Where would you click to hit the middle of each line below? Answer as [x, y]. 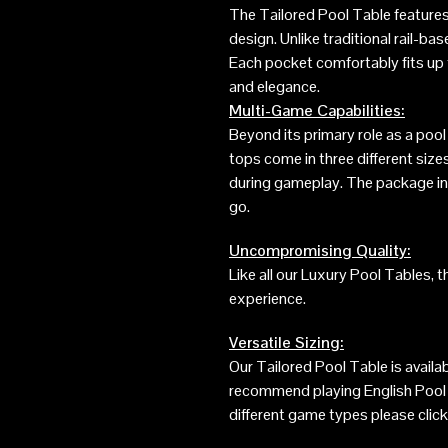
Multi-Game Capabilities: [317, 111]
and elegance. [274, 87]
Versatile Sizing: [286, 343]
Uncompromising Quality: [320, 251]
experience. [267, 299]
